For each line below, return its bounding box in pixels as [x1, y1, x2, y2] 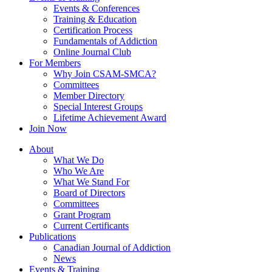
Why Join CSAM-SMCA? [53, 69, 156, 79]
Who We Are [53, 166, 104, 176]
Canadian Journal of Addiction [53, 242, 171, 253]
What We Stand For [53, 177, 129, 187]
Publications [29, 231, 76, 242]
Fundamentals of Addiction [53, 36, 157, 46]
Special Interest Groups [53, 101, 143, 112]
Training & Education [53, 14, 137, 24]
